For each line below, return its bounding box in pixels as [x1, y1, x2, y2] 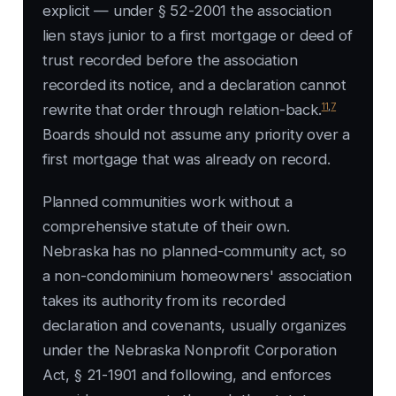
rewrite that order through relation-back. [42, 101, 322, 119]
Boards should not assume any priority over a [42, 126, 351, 144]
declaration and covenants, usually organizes [42, 316, 347, 335]
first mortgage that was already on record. [42, 150, 331, 169]
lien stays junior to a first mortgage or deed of [42, 27, 353, 45]
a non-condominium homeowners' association [42, 267, 352, 286]
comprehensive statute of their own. [42, 217, 290, 236]
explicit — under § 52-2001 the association [42, 2, 331, 20]
